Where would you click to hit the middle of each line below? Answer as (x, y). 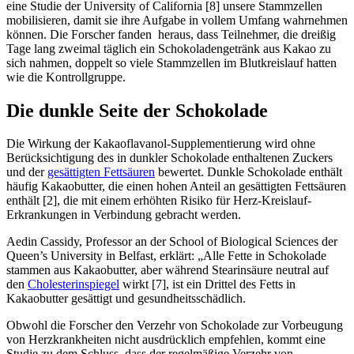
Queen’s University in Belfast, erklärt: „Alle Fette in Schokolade (166, 256)
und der (27, 172)
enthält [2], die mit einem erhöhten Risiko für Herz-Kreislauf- (159, 201)
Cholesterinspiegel (73, 284)
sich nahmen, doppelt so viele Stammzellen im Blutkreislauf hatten (171, 62)
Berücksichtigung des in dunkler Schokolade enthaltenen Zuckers (169, 158)
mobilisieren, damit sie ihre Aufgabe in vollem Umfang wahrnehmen (177, 20)
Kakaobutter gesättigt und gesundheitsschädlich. (126, 299)
